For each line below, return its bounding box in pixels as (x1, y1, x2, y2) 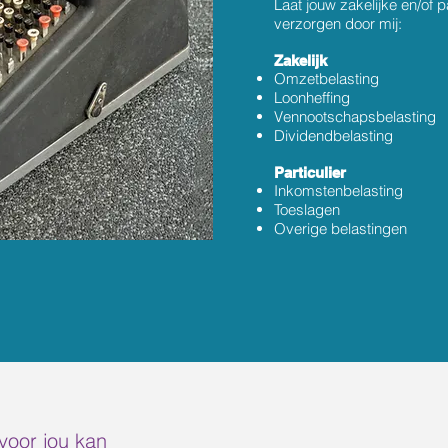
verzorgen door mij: (274, 14, 406, 33)
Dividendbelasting (274, 126, 393, 145)
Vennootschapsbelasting (274, 107, 436, 126)
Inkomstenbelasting (274, 181, 403, 200)
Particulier (274, 164, 346, 181)
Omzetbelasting (274, 69, 379, 88)
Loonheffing (274, 88, 354, 107)
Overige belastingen (274, 219, 407, 238)
